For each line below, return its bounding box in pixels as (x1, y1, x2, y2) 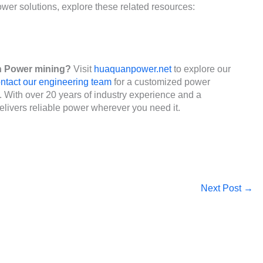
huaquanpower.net (94, 63, 171, 74)
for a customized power (112, 76, 210, 87)
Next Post (200, 183, 244, 193)
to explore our (171, 63, 231, 74)
